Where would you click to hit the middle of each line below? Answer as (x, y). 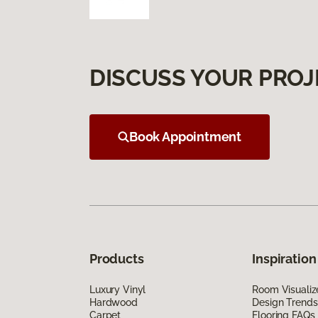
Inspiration (284, 258)
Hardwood (114, 302)
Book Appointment (186, 136)
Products (117, 258)
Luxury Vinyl (118, 289)
